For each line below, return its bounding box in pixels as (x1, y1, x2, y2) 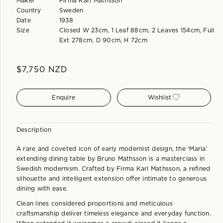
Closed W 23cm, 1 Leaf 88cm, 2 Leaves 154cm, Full (59, 27, 215, 33)
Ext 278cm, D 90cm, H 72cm (59, 37, 147, 43)
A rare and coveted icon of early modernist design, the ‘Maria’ (16, 146, 208, 152)
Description (16, 127, 52, 133)
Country (16, 7, 41, 13)
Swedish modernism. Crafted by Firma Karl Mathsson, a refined (16, 166, 211, 172)
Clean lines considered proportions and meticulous (16, 201, 173, 207)
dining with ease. (16, 186, 68, 192)
